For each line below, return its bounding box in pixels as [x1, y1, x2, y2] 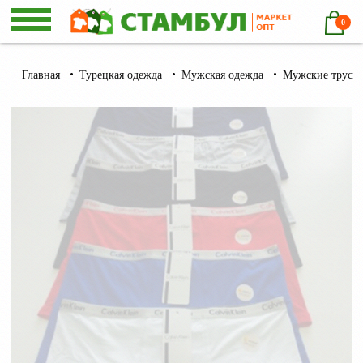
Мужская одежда [181, 69, 263, 82]
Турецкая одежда [79, 69, 162, 82]
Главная [22, 69, 60, 82]
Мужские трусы [283, 69, 360, 82]
